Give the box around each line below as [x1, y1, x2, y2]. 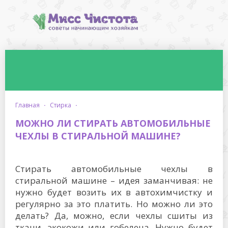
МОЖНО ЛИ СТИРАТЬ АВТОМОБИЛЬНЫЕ [15, 117, 211, 129]
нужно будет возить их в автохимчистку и [15, 186, 213, 198]
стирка [54, 101, 71, 109]
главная [18, 101, 40, 109]
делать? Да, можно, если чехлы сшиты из [15, 210, 213, 221]
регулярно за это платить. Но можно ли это [15, 198, 213, 210]
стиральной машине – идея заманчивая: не [15, 175, 213, 186]
